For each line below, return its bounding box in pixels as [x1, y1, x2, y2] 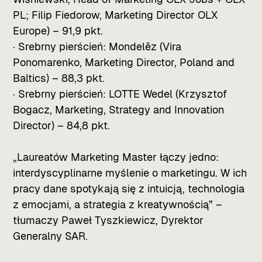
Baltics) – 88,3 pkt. [13, 71, 105, 84]
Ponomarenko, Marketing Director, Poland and [13, 56, 235, 68]
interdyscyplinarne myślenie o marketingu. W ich [13, 166, 247, 179]
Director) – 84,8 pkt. [13, 119, 111, 132]
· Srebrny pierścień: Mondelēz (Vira [13, 40, 182, 53]
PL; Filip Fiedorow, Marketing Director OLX [13, 8, 218, 21]
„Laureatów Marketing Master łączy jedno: [13, 150, 219, 163]
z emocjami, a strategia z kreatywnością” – [13, 198, 223, 211]
